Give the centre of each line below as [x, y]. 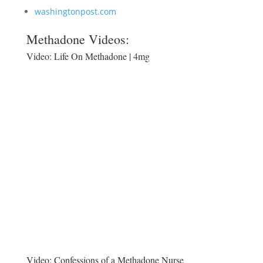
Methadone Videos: [77, 39]
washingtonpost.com [75, 11]
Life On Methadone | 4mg [102, 56]
